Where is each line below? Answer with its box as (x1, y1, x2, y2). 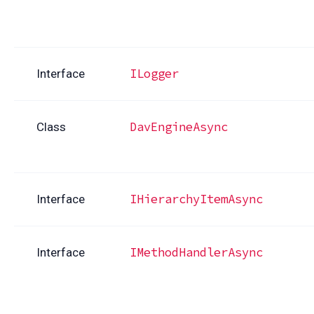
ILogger (130, 66, 179, 82)
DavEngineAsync (130, 119, 228, 135)
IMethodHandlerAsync (130, 245, 263, 261)
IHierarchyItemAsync (130, 191, 263, 207)
